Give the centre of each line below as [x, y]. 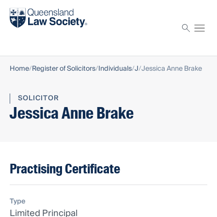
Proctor [23, 35]
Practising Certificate [65, 169]
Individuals [115, 69]
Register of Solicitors [64, 69]
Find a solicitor [35, 9]
